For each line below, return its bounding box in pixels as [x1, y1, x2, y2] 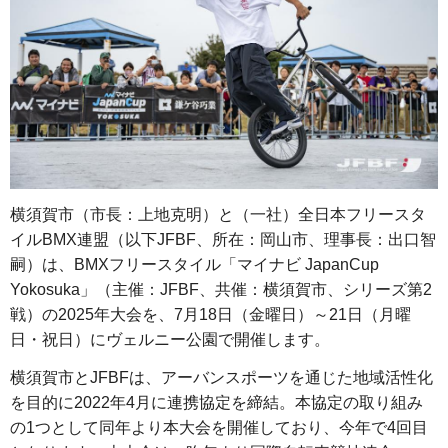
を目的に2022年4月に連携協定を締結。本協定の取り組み [10, 393, 423, 411]
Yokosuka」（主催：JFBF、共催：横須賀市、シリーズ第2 [10, 280, 432, 298]
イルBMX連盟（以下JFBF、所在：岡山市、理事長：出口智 [10, 230, 436, 248]
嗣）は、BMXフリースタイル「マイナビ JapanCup [10, 255, 379, 273]
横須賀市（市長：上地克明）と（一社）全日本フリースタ [10, 205, 426, 223]
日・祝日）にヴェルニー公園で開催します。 [10, 330, 330, 348]
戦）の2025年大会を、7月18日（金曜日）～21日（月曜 [10, 305, 411, 323]
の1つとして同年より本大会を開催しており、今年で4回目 [10, 418, 428, 436]
